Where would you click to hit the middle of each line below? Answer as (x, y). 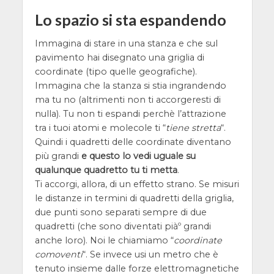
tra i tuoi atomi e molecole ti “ (100, 128)
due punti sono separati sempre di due (120, 213)
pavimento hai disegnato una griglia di (119, 58)
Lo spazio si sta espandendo (130, 19)
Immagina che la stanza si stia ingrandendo (130, 86)
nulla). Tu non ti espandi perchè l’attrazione (130, 114)
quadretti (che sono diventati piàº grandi (123, 227)
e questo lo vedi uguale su (138, 156)
